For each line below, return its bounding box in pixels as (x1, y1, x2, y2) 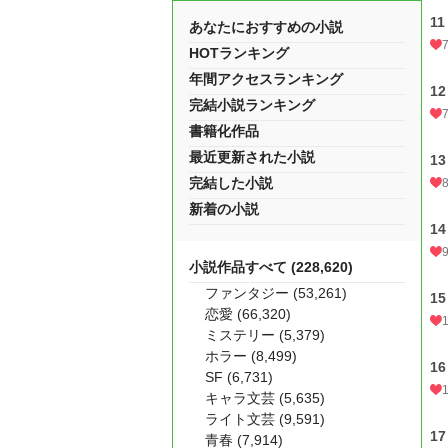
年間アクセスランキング (189, 71, 343, 87)
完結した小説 (189, 175, 273, 191)
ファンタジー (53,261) (205, 285, 347, 301)
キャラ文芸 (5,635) (205, 390, 325, 406)
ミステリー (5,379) (205, 327, 325, 343)
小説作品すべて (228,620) (189, 259, 353, 275)
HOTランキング (189, 45, 289, 61)
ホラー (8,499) (205, 348, 297, 364)
